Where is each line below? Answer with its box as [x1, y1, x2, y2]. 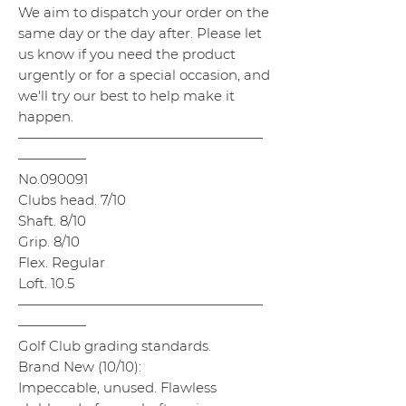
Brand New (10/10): [18, 358, 141, 376]
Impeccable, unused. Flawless [18, 379, 217, 397]
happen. [18, 108, 73, 126]
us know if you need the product [18, 45, 236, 63]
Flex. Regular [18, 254, 105, 272]
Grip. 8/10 [18, 233, 80, 251]
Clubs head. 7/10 [18, 191, 126, 209]
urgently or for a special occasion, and [18, 66, 270, 84]
